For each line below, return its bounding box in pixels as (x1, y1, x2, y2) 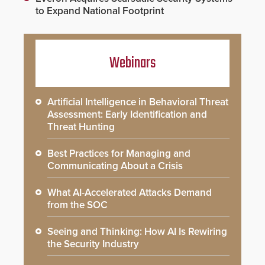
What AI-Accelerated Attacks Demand (47, 186, 212, 199)
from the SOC (47, 198, 108, 211)
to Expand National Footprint (35, 4, 164, 17)
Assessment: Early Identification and (47, 108, 207, 121)
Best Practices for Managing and (47, 147, 190, 160)
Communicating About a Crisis (47, 159, 183, 172)
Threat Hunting (47, 120, 115, 133)
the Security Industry (47, 237, 139, 250)
